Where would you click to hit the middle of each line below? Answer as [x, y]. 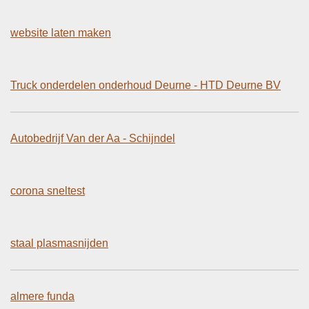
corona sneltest [48, 190]
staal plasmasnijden [59, 243]
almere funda [42, 296]
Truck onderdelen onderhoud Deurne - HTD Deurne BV [146, 85]
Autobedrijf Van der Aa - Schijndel [93, 138]
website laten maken [61, 32]
